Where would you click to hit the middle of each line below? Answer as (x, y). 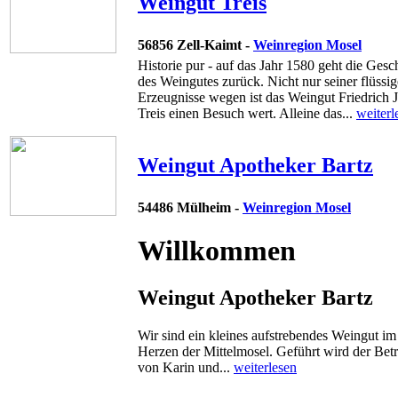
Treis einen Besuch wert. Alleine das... (247, 113)
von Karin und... (186, 368)
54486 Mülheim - (190, 207)
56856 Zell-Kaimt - (195, 44)
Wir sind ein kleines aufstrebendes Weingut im (267, 336)
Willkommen (217, 251)
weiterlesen (265, 368)
